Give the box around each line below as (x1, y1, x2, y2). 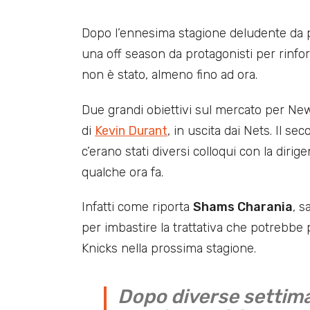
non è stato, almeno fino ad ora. (82, 66, 257, 82)
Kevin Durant (95, 122, 167, 138)
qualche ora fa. (82, 164, 163, 180)
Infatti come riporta (82, 199, 193, 215)
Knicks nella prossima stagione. (82, 241, 256, 257)
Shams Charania (193, 199, 293, 215)
